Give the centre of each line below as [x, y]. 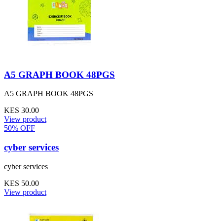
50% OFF [19, 128]
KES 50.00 [21, 183]
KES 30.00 [21, 110]
